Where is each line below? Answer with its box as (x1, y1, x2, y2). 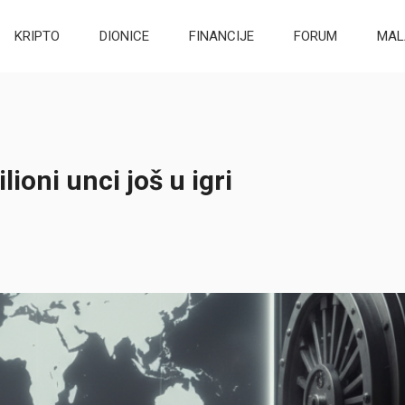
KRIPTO (14, 28, 61, 44)
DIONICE (99, 28, 150, 44)
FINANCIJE (189, 28, 255, 44)
